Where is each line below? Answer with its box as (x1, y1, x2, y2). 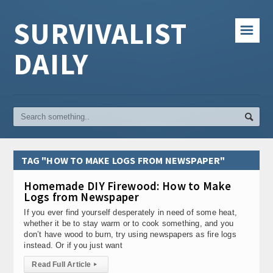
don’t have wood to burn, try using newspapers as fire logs (24, 230, 236, 239)
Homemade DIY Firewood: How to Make (24, 179, 232, 193)
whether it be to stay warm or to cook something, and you (24, 219, 234, 228)
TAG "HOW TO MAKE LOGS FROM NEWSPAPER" (21, 154, 225, 166)
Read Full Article (32, 260, 91, 269)
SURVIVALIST (13, 15, 187, 52)
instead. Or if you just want (24, 241, 122, 250)
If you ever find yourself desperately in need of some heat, (24, 208, 237, 217)
